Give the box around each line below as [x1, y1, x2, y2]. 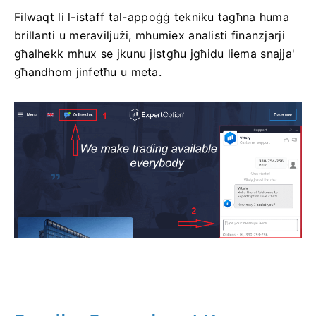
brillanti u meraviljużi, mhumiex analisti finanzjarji [14, 28, 285, 43]
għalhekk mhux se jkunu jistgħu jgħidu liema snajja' [14, 47, 296, 61]
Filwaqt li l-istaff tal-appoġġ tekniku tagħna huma [14, 10, 289, 25]
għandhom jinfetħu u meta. [14, 65, 162, 80]
